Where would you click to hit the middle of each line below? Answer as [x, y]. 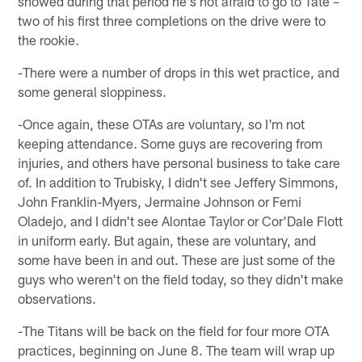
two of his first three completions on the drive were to [172, 21]
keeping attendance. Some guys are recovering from [170, 143]
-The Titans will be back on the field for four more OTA [174, 331]
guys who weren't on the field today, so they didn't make [181, 279]
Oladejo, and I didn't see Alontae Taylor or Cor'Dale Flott [181, 221]
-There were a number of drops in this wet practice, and [179, 72]
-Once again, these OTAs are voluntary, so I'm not [162, 124]
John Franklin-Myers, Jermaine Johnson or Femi [160, 202]
